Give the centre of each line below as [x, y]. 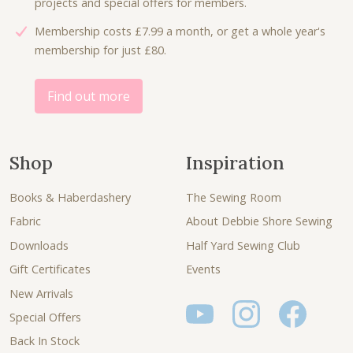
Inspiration [235, 162]
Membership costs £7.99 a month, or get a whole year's [180, 31]
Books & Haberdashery [70, 198]
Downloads [39, 245]
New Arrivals [41, 293]
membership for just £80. [100, 50]
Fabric [25, 221]
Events [203, 269]
